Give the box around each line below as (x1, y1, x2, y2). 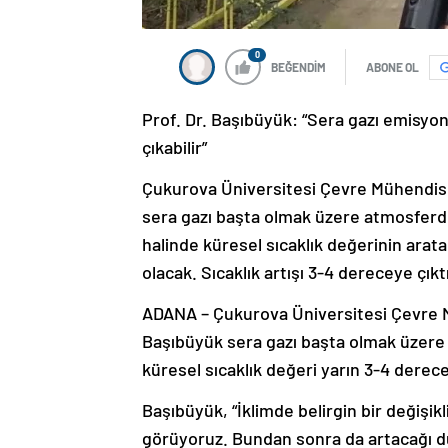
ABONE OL (366, 60, 419, 75)
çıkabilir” (142, 136, 207, 159)
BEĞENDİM (271, 60, 326, 75)
